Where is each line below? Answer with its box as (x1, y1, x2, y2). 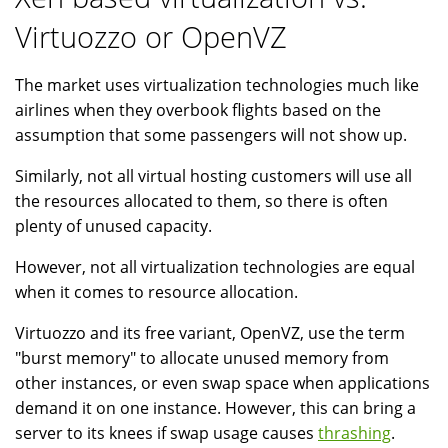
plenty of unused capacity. (15, 215, 212, 238)
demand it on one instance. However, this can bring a (15, 397, 416, 420)
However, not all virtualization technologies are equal (15, 256, 415, 279)
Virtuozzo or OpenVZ (15, 17, 287, 57)
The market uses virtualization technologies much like (15, 74, 419, 97)
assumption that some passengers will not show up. (15, 124, 407, 147)
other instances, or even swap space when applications (15, 372, 430, 395)
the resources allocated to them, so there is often (15, 190, 388, 213)
